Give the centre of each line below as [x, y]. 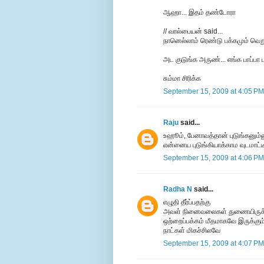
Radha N [178, 189]
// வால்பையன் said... [193, 32]
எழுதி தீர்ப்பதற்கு [187, 202]
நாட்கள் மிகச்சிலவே [192, 231]
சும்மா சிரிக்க [182, 79]
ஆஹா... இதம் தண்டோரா [199, 13]
